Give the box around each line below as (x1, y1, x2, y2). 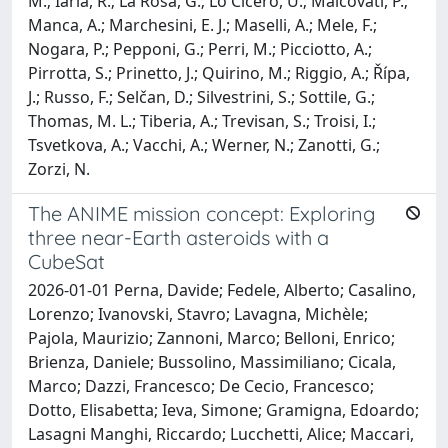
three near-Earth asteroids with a (28, 224, 329, 250)
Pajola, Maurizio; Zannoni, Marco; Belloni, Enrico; (28, 326, 395, 349)
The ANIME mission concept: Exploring (28, 200, 375, 226)
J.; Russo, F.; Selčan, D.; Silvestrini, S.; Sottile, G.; (28, 85, 375, 108)
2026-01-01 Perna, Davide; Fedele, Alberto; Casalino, (28, 278, 416, 301)
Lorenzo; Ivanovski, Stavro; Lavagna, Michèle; (28, 302, 368, 325)
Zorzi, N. (28, 157, 90, 180)
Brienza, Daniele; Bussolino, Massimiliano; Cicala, (28, 350, 396, 373)
